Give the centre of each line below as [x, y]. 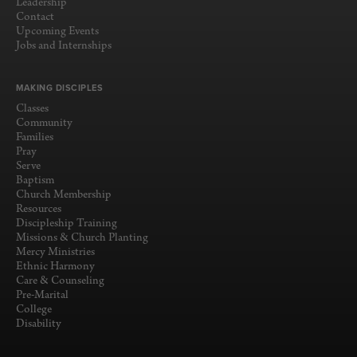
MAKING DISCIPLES [59, 87]
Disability [39, 324]
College [34, 309]
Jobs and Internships [64, 45]
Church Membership [64, 194]
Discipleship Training [67, 223]
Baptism [35, 180]
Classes [32, 108]
